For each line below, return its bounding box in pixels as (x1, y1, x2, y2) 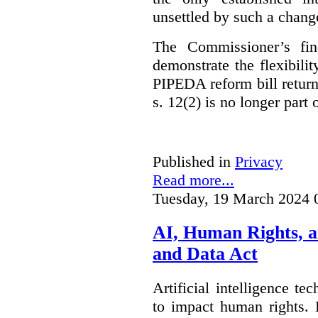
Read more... (153, 171, 234, 190)
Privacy (235, 153, 283, 171)
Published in (153, 153, 231, 171)
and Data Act (153, 243, 258, 265)
